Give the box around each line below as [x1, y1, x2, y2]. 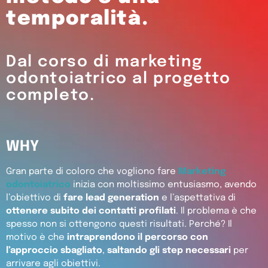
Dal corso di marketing [6, 53, 203, 70]
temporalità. [6, 8, 149, 29]
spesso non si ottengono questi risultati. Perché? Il [6, 219, 232, 229]
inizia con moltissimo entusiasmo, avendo [71, 179, 257, 190]
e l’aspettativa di [159, 193, 236, 203]
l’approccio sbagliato [6, 245, 102, 255]
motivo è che [6, 232, 67, 242]
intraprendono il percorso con [67, 232, 208, 242]
